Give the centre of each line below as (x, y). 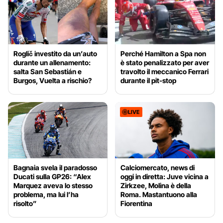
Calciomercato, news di (158, 167)
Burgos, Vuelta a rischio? (53, 80)
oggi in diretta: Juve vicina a (165, 176)
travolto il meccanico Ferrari (165, 71)
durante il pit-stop (149, 80)
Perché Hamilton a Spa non (164, 53)
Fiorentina (137, 203)
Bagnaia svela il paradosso (55, 167)
